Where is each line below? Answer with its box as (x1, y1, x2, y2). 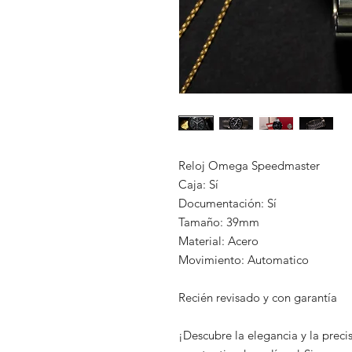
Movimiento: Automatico (178, 252, 309, 267)
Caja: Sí (178, 177, 218, 192)
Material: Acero (178, 233, 265, 248)
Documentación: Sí (178, 196, 277, 211)
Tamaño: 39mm (178, 214, 259, 229)
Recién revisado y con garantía (178, 290, 337, 305)
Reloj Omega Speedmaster (178, 158, 323, 173)
